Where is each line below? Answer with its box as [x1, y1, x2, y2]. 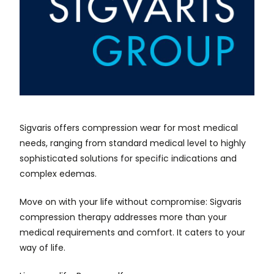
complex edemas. [20, 170, 97, 179]
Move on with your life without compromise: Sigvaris [20, 198, 242, 207]
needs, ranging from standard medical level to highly [20, 139, 246, 149]
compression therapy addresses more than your [20, 213, 227, 223]
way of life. [20, 244, 65, 253]
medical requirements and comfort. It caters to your [20, 229, 245, 238]
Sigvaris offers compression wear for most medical [20, 124, 238, 133]
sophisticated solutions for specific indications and [20, 155, 237, 164]
